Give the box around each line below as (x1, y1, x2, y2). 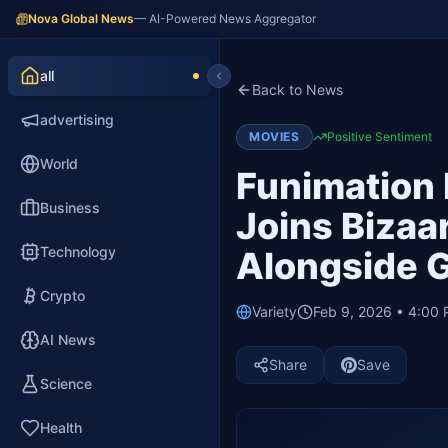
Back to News (252, 81, 343, 98)
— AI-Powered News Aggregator (134, 11, 316, 26)
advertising (40, 111, 114, 128)
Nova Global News (28, 11, 134, 26)
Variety (252, 303, 297, 320)
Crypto (40, 287, 85, 304)
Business (40, 199, 100, 216)
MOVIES (249, 129, 300, 144)
